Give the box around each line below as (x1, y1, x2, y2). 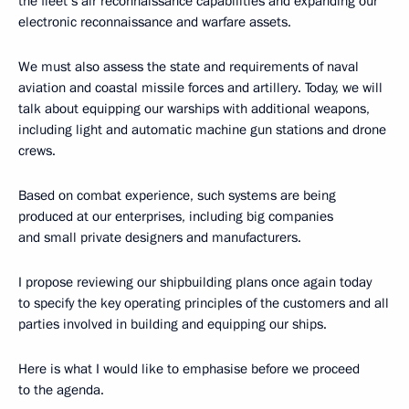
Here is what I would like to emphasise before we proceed (18, 360, 360, 378)
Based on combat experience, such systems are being (18, 186, 336, 204)
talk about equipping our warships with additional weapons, (18, 100, 370, 118)
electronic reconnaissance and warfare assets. (18, 13, 291, 31)
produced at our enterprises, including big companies (18, 207, 333, 225)
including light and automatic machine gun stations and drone (18, 121, 386, 139)
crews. (18, 142, 56, 160)
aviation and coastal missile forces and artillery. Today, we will (18, 79, 383, 97)
